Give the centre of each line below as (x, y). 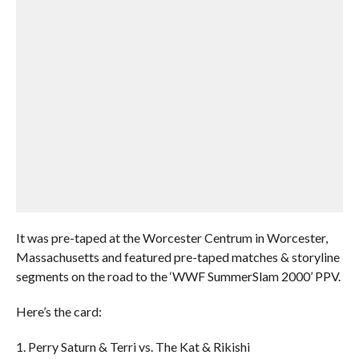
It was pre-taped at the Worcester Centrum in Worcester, (171, 238)
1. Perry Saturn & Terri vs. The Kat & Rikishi (133, 347)
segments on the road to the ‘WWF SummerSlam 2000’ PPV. (178, 276)
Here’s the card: (58, 311)
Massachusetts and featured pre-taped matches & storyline (177, 257)
